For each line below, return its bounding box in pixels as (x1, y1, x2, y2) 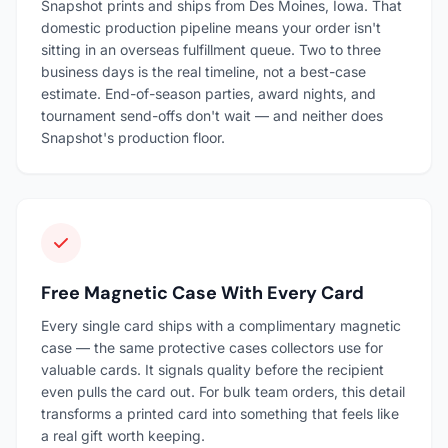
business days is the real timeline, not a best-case (41, 62, 366, 80)
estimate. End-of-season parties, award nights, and (41, 84, 376, 102)
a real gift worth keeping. (41, 426, 205, 444)
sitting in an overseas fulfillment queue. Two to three (41, 40, 381, 58)
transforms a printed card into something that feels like (41, 404, 399, 422)
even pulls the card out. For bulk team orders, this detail (41, 382, 405, 400)
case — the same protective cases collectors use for (41, 338, 383, 356)
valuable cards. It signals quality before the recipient (41, 360, 384, 378)
